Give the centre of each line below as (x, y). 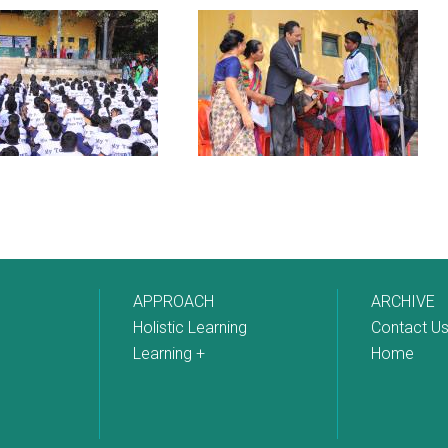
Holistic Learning (190, 327)
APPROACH (174, 301)
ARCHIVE (402, 301)
